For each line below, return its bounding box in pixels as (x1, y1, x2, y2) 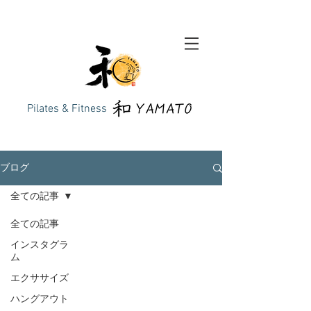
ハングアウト (10, 294, 69, 305)
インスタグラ (10, 239, 69, 251)
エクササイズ (10, 273, 69, 285)
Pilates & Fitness (27, 102, 107, 116)
